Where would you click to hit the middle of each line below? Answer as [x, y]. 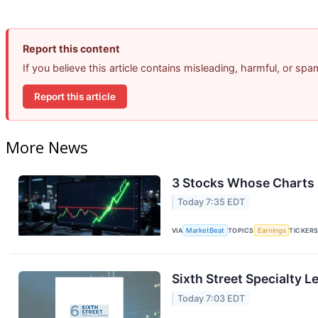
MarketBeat [205, 230]
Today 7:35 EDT [212, 202]
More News [47, 147]
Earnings [272, 230]
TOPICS [241, 230]
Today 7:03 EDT [212, 298]
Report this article [75, 96]
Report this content [71, 49]
